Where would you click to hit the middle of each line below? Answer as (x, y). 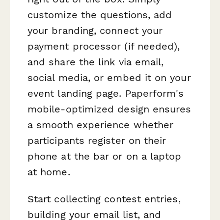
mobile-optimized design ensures (110, 109)
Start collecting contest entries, (104, 199)
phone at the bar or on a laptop (105, 156)
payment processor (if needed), (104, 46)
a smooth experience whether (101, 124)
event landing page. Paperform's (106, 93)
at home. (49, 172)
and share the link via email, (96, 62)
